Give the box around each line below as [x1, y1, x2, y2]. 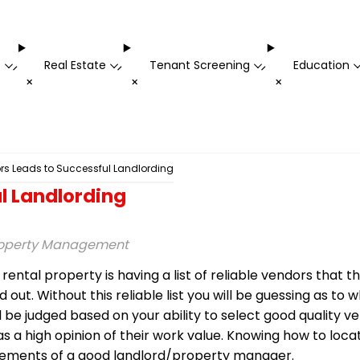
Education [292, 57, 350, 74]
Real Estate [43, 57, 106, 74]
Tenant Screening [149, 57, 250, 74]
